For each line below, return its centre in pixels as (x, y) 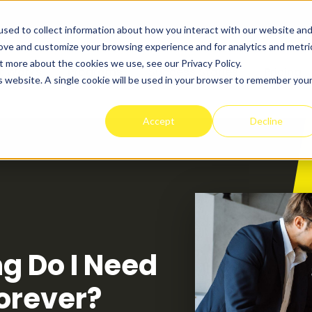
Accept (159, 120)
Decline (266, 120)
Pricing (282, 72)
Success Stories (193, 72)
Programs (95, 72)
